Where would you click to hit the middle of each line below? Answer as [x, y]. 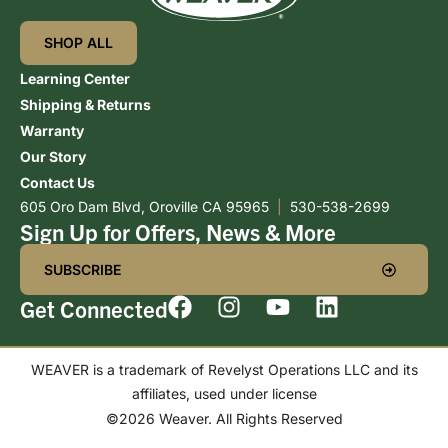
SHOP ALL [78, 42]
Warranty [52, 130]
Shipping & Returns [85, 104]
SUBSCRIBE [82, 269]
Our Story [53, 156]
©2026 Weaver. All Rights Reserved [224, 418]
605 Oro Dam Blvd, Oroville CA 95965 [148, 206]
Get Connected [94, 308]
